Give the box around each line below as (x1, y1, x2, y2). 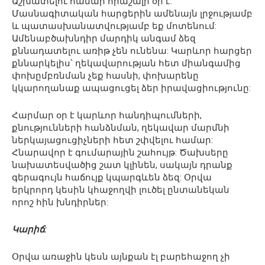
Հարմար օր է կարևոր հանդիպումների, (12, 110, 202, 121)
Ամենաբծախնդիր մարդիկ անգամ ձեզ (12, 33, 196, 44)
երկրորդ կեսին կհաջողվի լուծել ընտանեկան (12, 185, 230, 196)
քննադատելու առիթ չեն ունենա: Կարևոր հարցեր (12, 46, 252, 57)
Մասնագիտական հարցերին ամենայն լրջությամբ (12, 8, 253, 20)
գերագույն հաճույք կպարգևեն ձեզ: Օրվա (12, 172, 212, 183)
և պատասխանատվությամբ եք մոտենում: (12, 21, 216, 32)
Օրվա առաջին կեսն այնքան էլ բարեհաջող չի (12, 251, 230, 263)
